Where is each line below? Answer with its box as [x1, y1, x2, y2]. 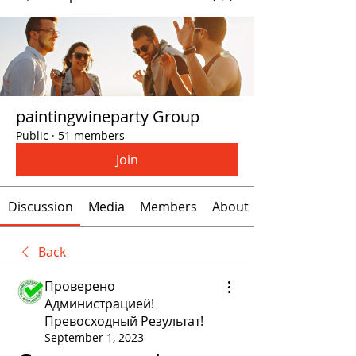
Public [16, 127, 48, 143]
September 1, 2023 [44, 329, 144, 345]
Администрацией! [44, 294, 154, 312]
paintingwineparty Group [16, 105, 199, 127]
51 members [58, 127, 125, 143]
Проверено [44, 277, 115, 295]
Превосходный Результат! [44, 311, 203, 330]
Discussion [7, 197, 73, 215]
